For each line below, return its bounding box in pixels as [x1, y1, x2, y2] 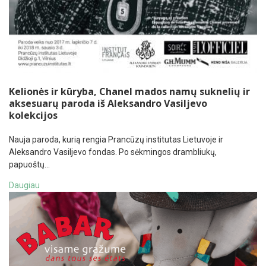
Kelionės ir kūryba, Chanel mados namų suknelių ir [9, 85, 250, 99]
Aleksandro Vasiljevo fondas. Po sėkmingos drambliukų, [9, 147, 217, 157]
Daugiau [9, 180, 40, 191]
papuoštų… [9, 160, 50, 170]
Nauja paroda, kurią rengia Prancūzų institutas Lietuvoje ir [9, 135, 223, 145]
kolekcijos [9, 109, 58, 122]
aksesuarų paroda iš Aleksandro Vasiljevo [9, 97, 207, 110]
